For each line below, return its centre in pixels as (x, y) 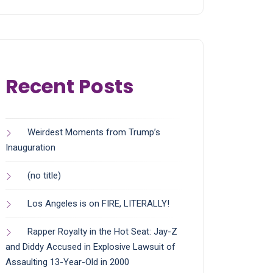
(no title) (44, 176)
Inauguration (30, 148)
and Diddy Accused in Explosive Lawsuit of (90, 247)
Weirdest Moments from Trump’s (94, 133)
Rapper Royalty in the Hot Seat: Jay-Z (102, 232)
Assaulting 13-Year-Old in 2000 (67, 262)
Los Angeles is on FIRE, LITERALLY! (98, 204)
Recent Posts (69, 87)
